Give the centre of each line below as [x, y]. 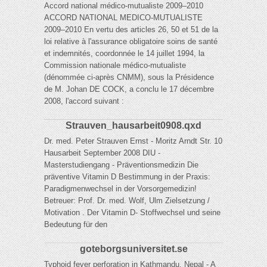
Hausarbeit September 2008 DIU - [102, 153]
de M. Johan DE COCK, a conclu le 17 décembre [129, 89]
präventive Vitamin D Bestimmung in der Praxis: [127, 177]
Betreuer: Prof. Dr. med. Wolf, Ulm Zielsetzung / [127, 201]
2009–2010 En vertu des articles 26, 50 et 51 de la [131, 30]
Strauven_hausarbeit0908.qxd [133, 126]
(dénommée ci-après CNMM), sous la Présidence [129, 77]
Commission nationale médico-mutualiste [115, 66]
